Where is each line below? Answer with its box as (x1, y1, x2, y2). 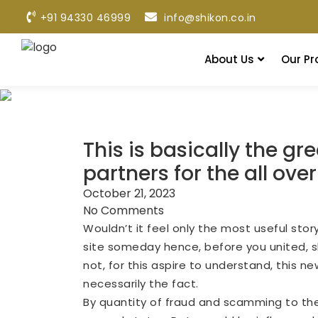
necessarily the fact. (83, 276, 199, 291)
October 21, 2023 (83, 185, 175, 202)
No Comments (83, 202, 164, 219)
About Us (204, 52, 254, 67)
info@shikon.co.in (160, 11, 256, 25)
